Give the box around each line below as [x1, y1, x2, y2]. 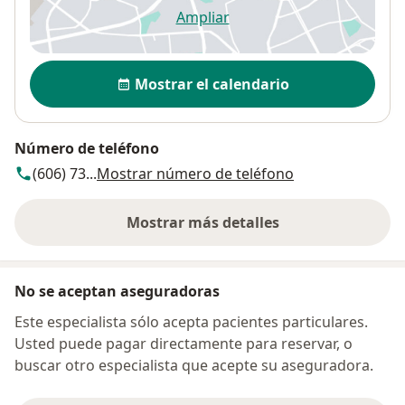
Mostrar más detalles [126, 212, 279, 232]
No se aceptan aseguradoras [14, 280, 220, 301]
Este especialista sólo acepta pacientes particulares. [14, 311, 368, 332]
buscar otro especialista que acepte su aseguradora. [14, 354, 373, 375]
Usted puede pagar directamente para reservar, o [14, 333, 353, 353]
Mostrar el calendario [134, 73, 289, 94]
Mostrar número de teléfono [97, 163, 294, 184]
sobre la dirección [201, 221, 328, 242]
